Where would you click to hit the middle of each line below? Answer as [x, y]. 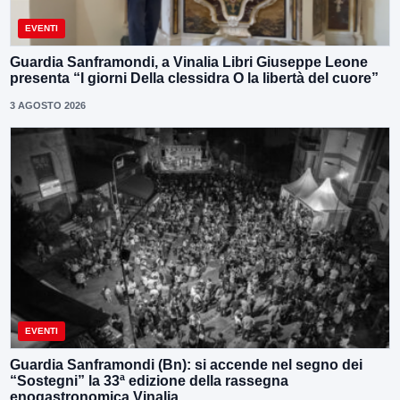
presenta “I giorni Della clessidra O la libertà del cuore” [194, 78]
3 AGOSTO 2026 [48, 105]
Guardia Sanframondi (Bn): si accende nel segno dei [186, 364]
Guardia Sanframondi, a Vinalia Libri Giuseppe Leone [189, 62]
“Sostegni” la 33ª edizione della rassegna [149, 380]
